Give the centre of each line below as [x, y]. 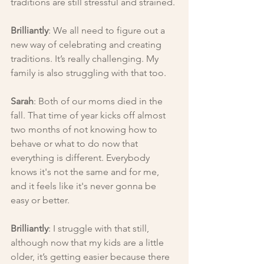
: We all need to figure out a [108, 30]
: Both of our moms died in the [99, 101]
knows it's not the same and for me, [86, 171]
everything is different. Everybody [81, 157]
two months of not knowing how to [85, 129]
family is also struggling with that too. [88, 72]
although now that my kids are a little [88, 242]
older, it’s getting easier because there [91, 256]
